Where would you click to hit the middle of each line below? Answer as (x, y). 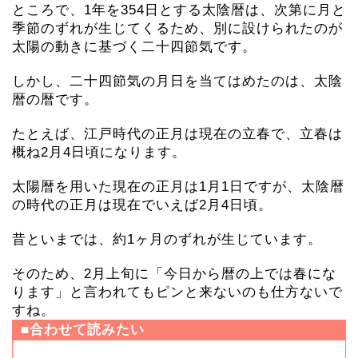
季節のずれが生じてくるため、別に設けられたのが (177, 29)
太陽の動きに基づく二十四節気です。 (134, 47)
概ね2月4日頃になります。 (99, 153)
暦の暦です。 (55, 100)
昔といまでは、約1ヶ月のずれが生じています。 (167, 240)
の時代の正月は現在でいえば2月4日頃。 (142, 205)
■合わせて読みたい (83, 330)
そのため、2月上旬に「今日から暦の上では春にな (174, 274)
